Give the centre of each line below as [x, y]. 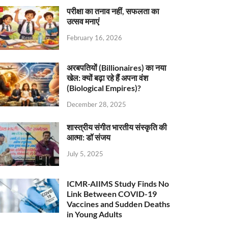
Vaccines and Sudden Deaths [119, 204]
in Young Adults [95, 214]
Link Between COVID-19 [112, 194]
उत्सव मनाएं [83, 21]
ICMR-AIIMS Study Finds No [118, 184]
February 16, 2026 [95, 37]
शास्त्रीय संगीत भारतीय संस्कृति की [117, 127]
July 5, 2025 [85, 153]
